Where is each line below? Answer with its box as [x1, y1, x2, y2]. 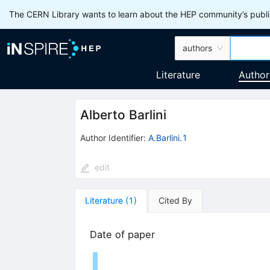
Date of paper [89, 228, 155, 240]
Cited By [158, 195, 192, 206]
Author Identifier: [80, 132, 146, 143]
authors [183, 43, 213, 53]
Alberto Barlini [80, 107, 166, 123]
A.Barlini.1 [148, 132, 187, 143]
